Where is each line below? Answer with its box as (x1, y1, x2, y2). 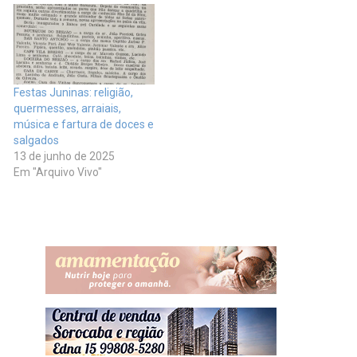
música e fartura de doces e (14, 118, 154, 131)
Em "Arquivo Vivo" (14, 166, 102, 179)
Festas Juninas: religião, (14, 86, 133, 100)
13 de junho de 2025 (14, 150, 115, 163)
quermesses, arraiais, (14, 102, 121, 116)
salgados (14, 134, 59, 147)
